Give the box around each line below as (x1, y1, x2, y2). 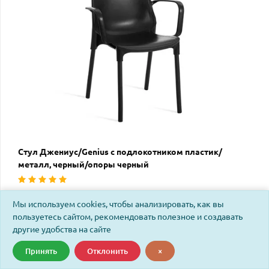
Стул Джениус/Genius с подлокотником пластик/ (18, 147, 222, 157)
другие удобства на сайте (13, 225, 111, 235)
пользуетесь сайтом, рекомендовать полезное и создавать (13, 212, 243, 222)
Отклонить (87, 246, 128, 255)
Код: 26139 (18, 190, 61, 200)
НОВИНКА (225, 243, 258, 250)
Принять (25, 246, 57, 255)
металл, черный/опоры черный (18, 159, 149, 169)
